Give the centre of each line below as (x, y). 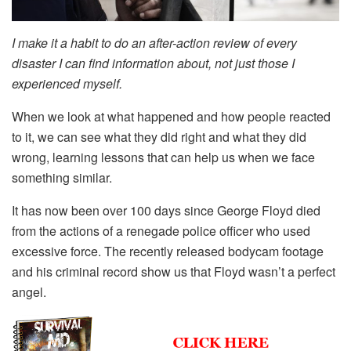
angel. (29, 291)
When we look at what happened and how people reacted (171, 116)
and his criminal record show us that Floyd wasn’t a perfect (174, 271)
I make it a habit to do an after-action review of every (154, 42)
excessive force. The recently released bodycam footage (168, 251)
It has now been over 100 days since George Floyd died (166, 210)
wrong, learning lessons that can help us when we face (163, 157)
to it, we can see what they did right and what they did (159, 136)
